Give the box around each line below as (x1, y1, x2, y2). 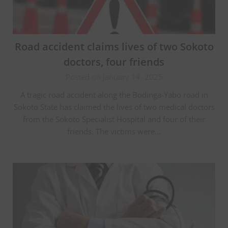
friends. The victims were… (67, 126, 161, 136)
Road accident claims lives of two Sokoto (14, 39, 214, 53)
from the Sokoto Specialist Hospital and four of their (23, 113, 205, 124)
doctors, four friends (64, 54, 164, 69)
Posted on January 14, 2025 (65, 71, 163, 82)
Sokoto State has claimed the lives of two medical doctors (13, 101, 215, 112)
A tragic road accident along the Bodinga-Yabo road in (20, 89, 208, 100)
